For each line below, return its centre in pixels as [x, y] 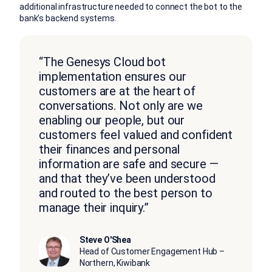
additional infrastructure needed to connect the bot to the [131, 7]
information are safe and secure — [129, 164]
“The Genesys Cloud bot [102, 62]
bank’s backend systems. [68, 19]
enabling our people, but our [112, 120]
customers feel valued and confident [136, 134]
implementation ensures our [113, 76]
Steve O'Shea [105, 240]
